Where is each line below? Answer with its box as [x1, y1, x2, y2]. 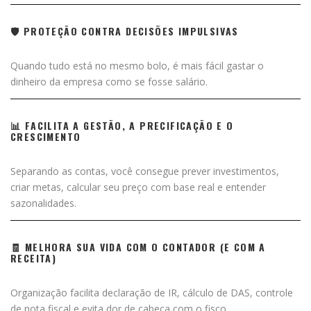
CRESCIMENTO [10, 128, 81, 144]
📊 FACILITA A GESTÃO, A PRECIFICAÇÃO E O [10, 117, 234, 133]
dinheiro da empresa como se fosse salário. [10, 74, 208, 88]
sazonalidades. [10, 196, 76, 210]
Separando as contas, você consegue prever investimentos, [10, 164, 279, 178]
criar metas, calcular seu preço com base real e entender [10, 180, 266, 194]
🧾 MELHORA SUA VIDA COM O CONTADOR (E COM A [10, 239, 266, 254]
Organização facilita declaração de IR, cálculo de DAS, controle [10, 285, 293, 299]
